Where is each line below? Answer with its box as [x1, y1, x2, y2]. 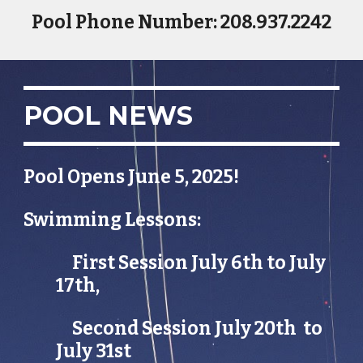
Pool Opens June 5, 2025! [23, 166, 240, 188]
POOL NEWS [23, 100, 194, 131]
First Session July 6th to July [72, 252, 327, 274]
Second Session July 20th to [72, 318, 323, 340]
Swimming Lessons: [23, 209, 205, 231]
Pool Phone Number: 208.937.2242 [32, 11, 331, 33]
